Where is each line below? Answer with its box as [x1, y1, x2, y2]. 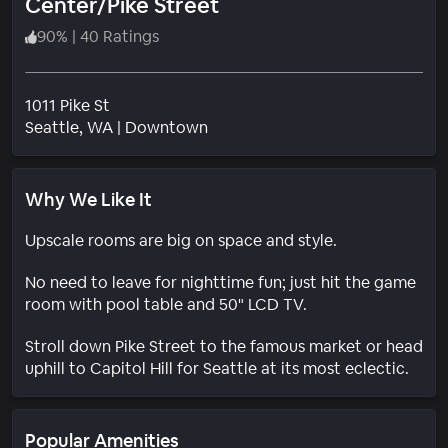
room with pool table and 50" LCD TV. [25, 293, 307, 315]
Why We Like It [25, 187, 152, 211]
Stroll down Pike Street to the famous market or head [25, 335, 423, 357]
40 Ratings [80, 25, 159, 47]
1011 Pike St [25, 94, 110, 116]
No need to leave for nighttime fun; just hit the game [25, 271, 416, 293]
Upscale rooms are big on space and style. [25, 229, 337, 251]
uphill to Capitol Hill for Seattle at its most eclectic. [25, 357, 409, 379]
